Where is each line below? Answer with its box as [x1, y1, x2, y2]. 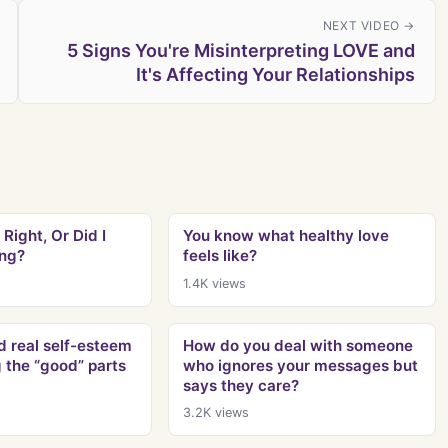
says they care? [182, 375, 299, 395]
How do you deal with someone [182, 335, 413, 355]
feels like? [182, 246, 257, 266]
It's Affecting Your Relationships [136, 64, 415, 86]
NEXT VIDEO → [322, 18, 415, 34]
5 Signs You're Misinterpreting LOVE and [67, 40, 415, 62]
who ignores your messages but [182, 355, 418, 375]
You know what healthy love [182, 226, 389, 246]
